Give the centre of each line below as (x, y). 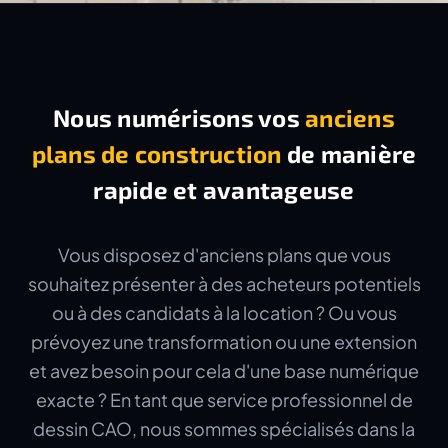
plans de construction (156, 153)
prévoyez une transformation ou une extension (224, 341)
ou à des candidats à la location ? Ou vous (224, 312)
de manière (349, 153)
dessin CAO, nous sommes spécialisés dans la (224, 428)
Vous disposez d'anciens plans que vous (224, 254)
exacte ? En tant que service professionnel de (224, 399)
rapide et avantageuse (224, 189)
